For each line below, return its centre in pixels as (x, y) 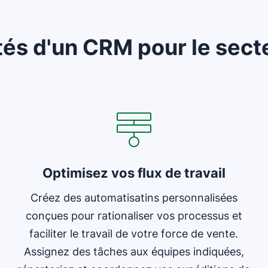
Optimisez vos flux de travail (134, 173)
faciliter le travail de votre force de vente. (134, 234)
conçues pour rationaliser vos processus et (134, 216)
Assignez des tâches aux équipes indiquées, (134, 252)
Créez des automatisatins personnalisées (134, 198)
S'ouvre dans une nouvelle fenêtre (91, 90)
